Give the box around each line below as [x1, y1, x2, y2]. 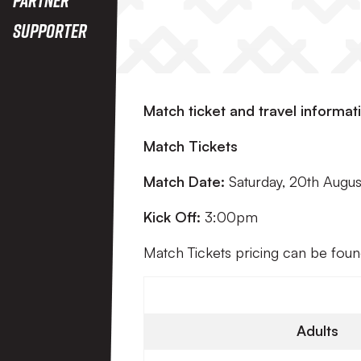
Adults [297, 322, 338, 339]
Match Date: [143, 172, 225, 190]
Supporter [13, 19, 87, 42]
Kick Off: [143, 208, 201, 226]
